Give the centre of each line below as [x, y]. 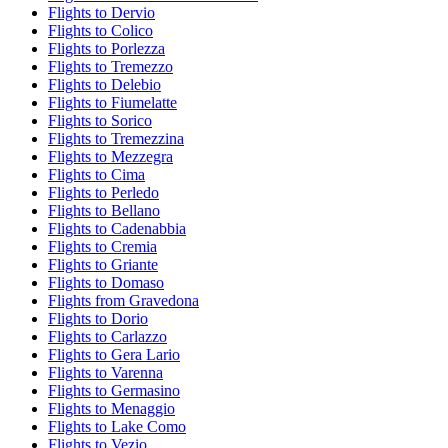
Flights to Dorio [98, 319]
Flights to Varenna [105, 373]
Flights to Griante [103, 265]
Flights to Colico [100, 31]
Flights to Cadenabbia [117, 229]
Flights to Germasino [114, 391]
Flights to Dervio [101, 13]
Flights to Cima [96, 175]
